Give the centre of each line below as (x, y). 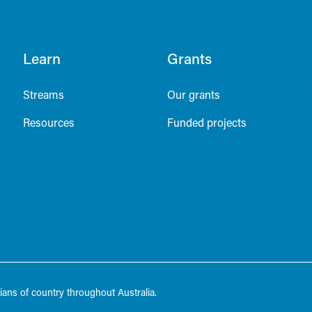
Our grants (194, 94)
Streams (44, 94)
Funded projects (207, 122)
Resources (49, 122)
